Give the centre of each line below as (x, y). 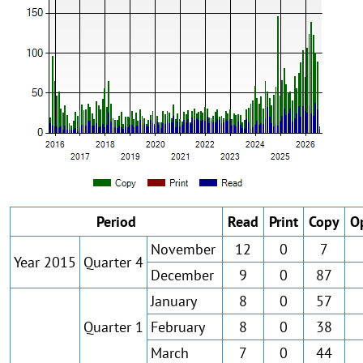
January (174, 301)
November (183, 249)
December (182, 275)
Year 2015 (45, 262)
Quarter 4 (113, 262)
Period (116, 222)
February (178, 327)
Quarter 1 (113, 327)
